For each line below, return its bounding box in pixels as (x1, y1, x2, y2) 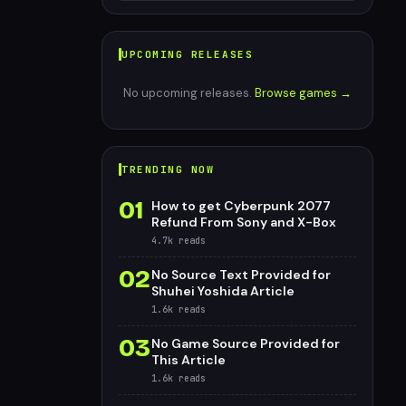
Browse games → (255, 85, 352, 101)
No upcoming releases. (123, 85, 255, 101)
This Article (151, 352, 226, 368)
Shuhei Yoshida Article (151, 283, 295, 299)
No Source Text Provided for (151, 266, 331, 283)
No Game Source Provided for (151, 335, 340, 352)
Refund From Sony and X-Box (151, 214, 336, 230)
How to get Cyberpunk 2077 (151, 198, 331, 214)
